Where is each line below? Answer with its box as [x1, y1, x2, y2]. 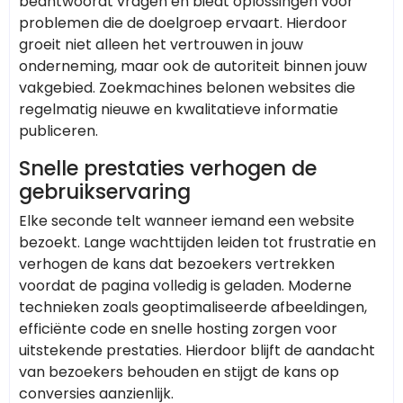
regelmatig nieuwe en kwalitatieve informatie [19, 98, 338, 120]
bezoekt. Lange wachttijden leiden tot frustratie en [19, 231, 376, 253]
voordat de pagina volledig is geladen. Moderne [19, 274, 352, 296]
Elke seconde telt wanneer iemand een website [19, 210, 354, 231]
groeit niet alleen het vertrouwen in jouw [19, 33, 303, 55]
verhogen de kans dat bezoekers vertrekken [19, 253, 335, 274]
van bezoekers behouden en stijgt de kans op [19, 361, 339, 382]
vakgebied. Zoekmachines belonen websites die [19, 76, 355, 98]
